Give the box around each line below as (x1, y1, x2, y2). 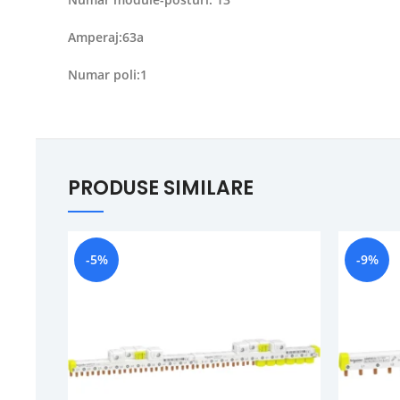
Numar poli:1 (68, 66, 147, 83)
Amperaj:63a (68, 29, 144, 46)
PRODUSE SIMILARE (68, 174, 254, 202)
